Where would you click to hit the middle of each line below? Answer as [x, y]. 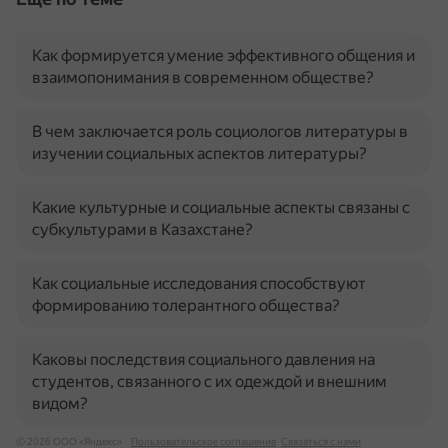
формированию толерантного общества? [186, 305]
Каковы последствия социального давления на [203, 359]
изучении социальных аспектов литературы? [199, 153]
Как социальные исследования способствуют [199, 283]
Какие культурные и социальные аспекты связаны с [221, 207]
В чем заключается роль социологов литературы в [220, 131]
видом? [60, 403]
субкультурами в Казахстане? [142, 229]
